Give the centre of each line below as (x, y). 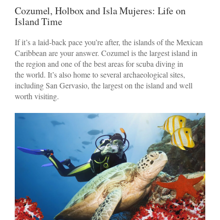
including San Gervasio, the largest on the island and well (104, 85)
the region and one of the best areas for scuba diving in (99, 63)
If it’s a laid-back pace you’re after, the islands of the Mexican (109, 42)
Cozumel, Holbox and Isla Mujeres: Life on (100, 10)
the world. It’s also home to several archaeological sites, (100, 74)
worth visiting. (37, 96)
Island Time (39, 21)
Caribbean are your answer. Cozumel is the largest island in (106, 53)
